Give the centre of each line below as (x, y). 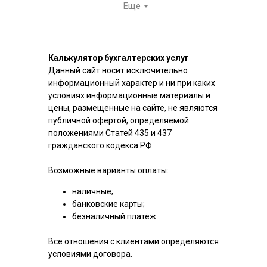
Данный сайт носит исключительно (118, 70)
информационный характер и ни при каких (132, 83)
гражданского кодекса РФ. (101, 145)
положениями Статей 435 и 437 (110, 133)
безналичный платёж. (115, 216)
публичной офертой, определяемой (119, 120)
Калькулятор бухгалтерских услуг (119, 58)
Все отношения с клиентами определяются (133, 241)
